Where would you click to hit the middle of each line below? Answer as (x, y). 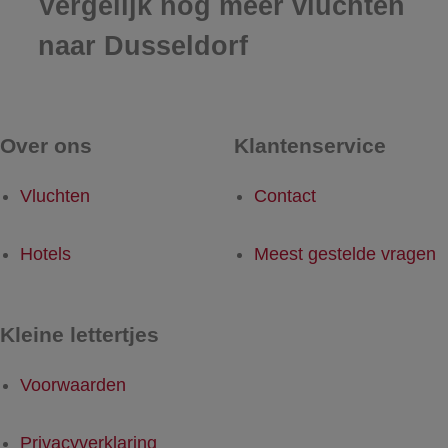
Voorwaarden (73, 384)
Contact (285, 195)
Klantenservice (310, 145)
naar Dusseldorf (142, 46)
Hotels (45, 253)
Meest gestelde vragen (345, 253)
